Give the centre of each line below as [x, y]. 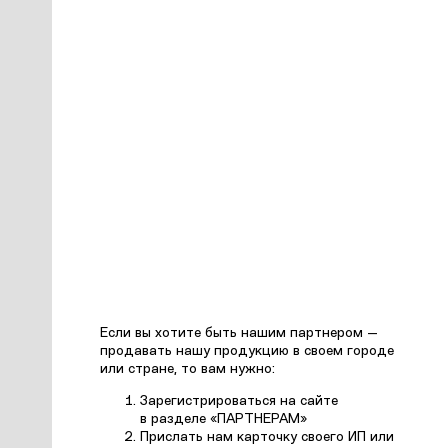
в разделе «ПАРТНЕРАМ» [223, 419]
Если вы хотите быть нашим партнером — [239, 334]
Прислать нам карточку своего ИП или [267, 437]
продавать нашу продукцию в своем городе [247, 352]
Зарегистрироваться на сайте [239, 401]
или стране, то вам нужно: [187, 370]
